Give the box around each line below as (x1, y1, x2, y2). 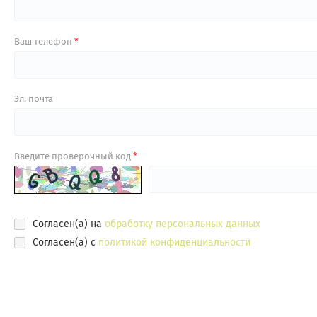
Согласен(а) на (33, 217, 105, 230)
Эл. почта (14, 93, 53, 105)
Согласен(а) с (33, 236, 98, 249)
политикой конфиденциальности (98, 236, 250, 249)
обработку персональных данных (105, 217, 260, 230)
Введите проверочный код (14, 151, 133, 162)
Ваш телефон (14, 36, 74, 47)
